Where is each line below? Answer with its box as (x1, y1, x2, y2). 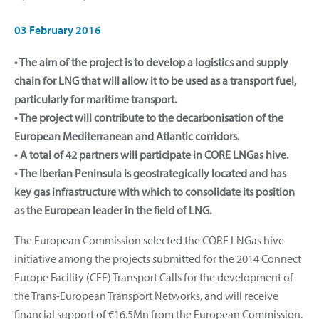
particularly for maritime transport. (14, 91, 177, 106)
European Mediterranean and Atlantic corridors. (14, 128, 239, 143)
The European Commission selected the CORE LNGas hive (14, 232, 284, 247)
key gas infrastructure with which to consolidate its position (14, 184, 295, 199)
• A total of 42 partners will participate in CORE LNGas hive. (14, 147, 288, 162)
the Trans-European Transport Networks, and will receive (14, 288, 278, 303)
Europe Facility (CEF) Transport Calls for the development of (14, 269, 293, 284)
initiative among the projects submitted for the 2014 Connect (14, 251, 301, 266)
